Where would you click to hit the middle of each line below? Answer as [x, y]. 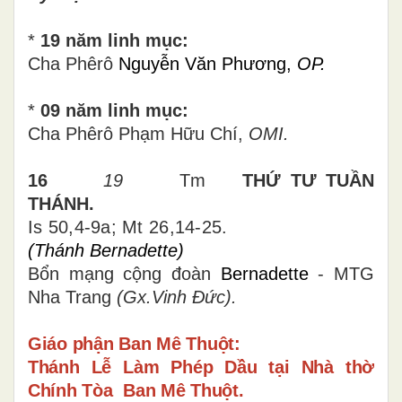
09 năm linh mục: [114, 110]
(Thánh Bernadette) [106, 250]
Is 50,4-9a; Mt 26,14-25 [125, 227]
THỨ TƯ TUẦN [309, 180]
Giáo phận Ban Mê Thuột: [134, 343]
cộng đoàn [172, 273]
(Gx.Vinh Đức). [177, 297]
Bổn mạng [71, 273]
